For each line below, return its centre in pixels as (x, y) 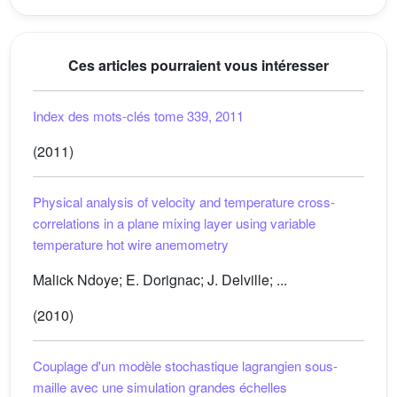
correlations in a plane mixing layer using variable (174, 223)
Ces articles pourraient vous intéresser (198, 66)
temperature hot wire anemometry (131, 245)
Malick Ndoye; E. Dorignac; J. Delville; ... (160, 280)
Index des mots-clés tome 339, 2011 (138, 116)
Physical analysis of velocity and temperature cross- (184, 202)
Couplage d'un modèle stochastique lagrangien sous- (185, 366)
